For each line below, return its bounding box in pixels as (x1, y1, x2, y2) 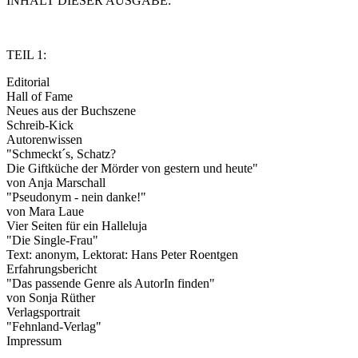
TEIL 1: (6, 48, 46, 62)
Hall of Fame (6, 89, 73, 104)
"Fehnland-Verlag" (6, 320, 101, 334)
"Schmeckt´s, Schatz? (6, 147, 116, 161)
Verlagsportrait (6, 305, 80, 320)
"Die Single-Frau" (6, 233, 98, 248)
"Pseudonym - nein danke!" (6, 190, 146, 205)
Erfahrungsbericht (6, 262, 97, 276)
